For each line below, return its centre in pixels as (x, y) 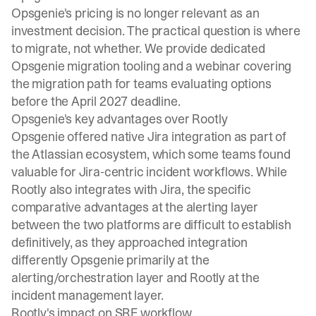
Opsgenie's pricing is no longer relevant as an (135, 13)
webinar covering (244, 66)
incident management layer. (87, 295)
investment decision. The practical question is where (156, 31)
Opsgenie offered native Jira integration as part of (149, 136)
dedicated (237, 48)
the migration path (62, 84)
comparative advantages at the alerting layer (135, 207)
